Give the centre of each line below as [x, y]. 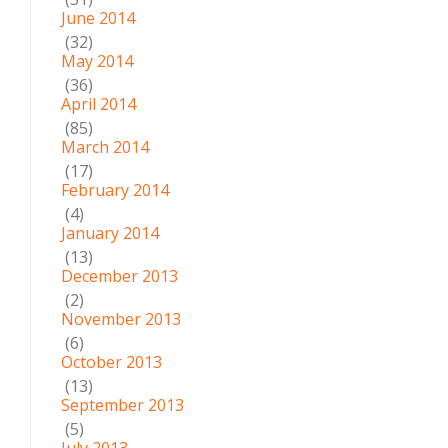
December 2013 [119, 276]
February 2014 [115, 190]
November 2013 [121, 319]
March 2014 [105, 147]
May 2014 [97, 61]
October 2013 [111, 362]
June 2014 [98, 18]
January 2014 [110, 233]
